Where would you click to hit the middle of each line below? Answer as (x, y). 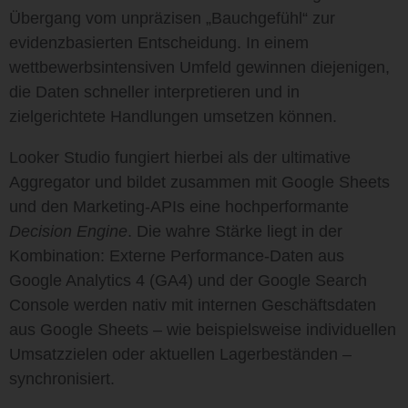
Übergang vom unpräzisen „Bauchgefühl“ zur (172, 18)
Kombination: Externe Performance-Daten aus (177, 256)
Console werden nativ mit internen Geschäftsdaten (193, 305)
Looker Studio (60, 158)
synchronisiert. (62, 379)
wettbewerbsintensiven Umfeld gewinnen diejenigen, (199, 67)
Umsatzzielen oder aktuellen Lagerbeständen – (180, 354)
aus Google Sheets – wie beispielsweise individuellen (203, 330)
